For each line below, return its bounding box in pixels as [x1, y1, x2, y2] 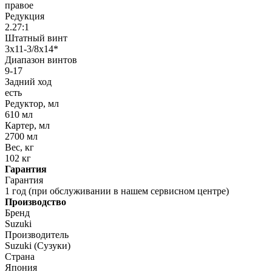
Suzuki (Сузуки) [5, 240, 70, 251]
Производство [5, 197, 66, 208]
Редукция [5, 11, 44, 22]
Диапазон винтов [5, 55, 77, 66]
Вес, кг [5, 142, 34, 153]
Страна [5, 251, 35, 262]
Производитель [5, 229, 69, 240]
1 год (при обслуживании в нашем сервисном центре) [5, 186, 229, 197]
